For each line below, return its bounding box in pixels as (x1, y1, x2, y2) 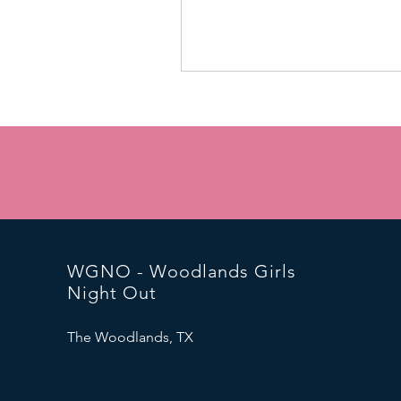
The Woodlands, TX (66, 328, 193, 346)
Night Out (66, 282, 157, 303)
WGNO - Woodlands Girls (66, 260, 296, 282)
